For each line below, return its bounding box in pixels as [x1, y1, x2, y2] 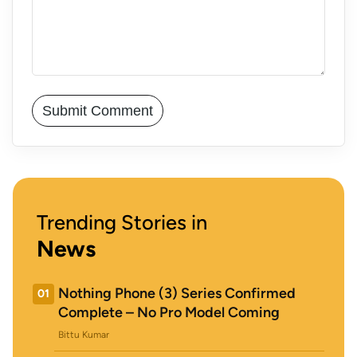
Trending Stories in [37, 210, 207, 235]
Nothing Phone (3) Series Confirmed [58, 284, 296, 303]
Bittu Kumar [58, 329, 109, 341]
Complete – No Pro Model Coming [58, 304, 280, 322]
